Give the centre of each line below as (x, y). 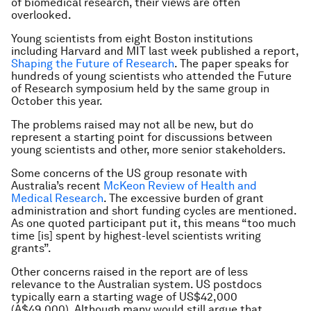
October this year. (57, 101)
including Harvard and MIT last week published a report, (155, 51)
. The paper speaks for (232, 64)
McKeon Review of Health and (180, 186)
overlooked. (41, 15)
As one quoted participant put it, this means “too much (153, 223)
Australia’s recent (57, 186)
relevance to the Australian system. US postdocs (136, 284)
